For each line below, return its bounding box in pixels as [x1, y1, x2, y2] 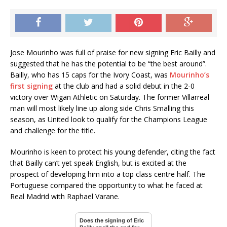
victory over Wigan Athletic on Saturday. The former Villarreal [10, 92, 209, 102]
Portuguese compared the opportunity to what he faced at [10, 180, 203, 190]
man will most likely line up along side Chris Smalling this [10, 103, 194, 113]
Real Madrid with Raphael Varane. [10, 192, 120, 201]
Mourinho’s [170, 70, 209, 80]
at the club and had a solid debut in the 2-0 [53, 81, 195, 91]
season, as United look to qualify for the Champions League [10, 115, 207, 124]
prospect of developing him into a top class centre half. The [10, 169, 205, 179]
